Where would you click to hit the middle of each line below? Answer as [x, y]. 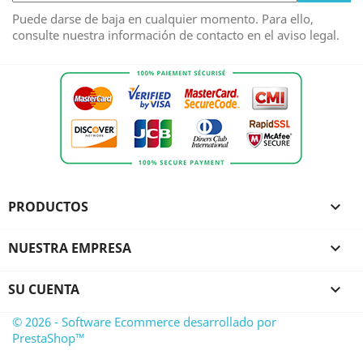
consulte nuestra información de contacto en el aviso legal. [176, 35]
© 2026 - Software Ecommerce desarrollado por [144, 322]
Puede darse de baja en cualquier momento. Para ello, [163, 19]
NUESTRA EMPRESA [70, 248]
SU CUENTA [44, 290]
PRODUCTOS [48, 207]
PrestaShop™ [49, 338]
